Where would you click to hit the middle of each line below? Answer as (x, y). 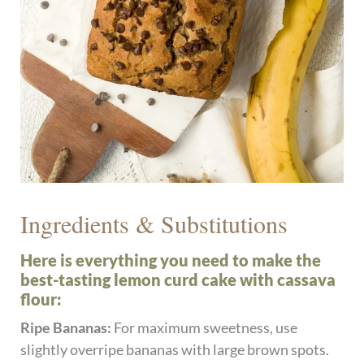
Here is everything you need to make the (171, 260)
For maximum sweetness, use (206, 327)
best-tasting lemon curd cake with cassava (178, 279)
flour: (41, 299)
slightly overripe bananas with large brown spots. (175, 349)
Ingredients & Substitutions (154, 223)
